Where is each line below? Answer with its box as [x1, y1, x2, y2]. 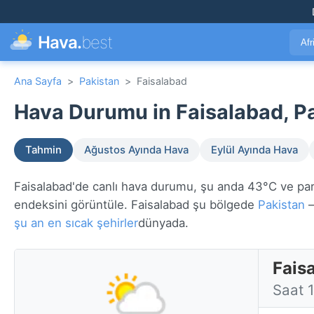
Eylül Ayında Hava [211, 144, 298, 157]
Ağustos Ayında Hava [84, 144, 189, 157]
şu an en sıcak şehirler [14, 216, 138, 231]
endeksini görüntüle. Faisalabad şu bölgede [14, 198, 258, 212]
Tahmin [25, 144, 62, 157]
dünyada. [138, 216, 189, 231]
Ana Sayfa [14, 75, 62, 87]
